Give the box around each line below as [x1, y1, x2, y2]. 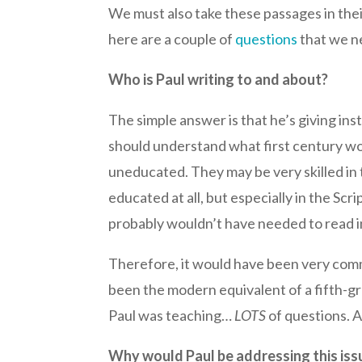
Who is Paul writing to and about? [108, 69, 329, 88]
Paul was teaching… [108, 305, 235, 324]
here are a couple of [108, 29, 236, 48]
